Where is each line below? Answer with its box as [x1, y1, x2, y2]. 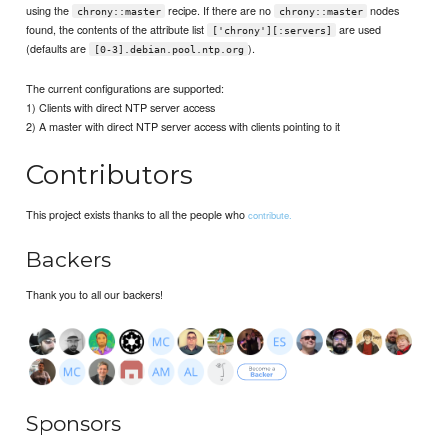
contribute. [248, 208, 293, 223]
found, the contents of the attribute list [26, 20, 208, 37]
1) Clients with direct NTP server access [26, 98, 216, 115]
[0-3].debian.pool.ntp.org [93, 43, 244, 55]
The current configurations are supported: [26, 79, 225, 96]
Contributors [26, 157, 194, 191]
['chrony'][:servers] [211, 24, 332, 36]
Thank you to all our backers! [26, 285, 164, 302]
